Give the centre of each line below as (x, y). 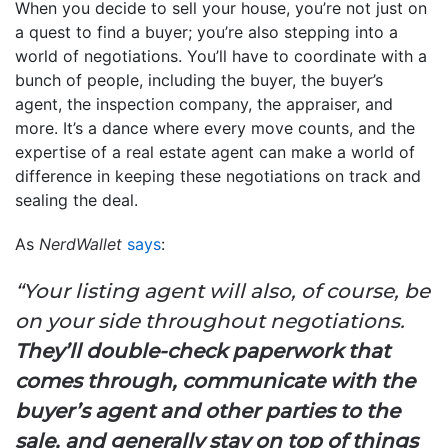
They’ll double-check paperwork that (202, 350)
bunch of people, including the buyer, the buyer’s (199, 79)
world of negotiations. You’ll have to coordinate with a (221, 55)
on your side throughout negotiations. (210, 320)
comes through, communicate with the (215, 380)
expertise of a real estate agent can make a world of (215, 151)
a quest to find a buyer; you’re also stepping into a (206, 31)
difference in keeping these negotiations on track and (218, 175)
